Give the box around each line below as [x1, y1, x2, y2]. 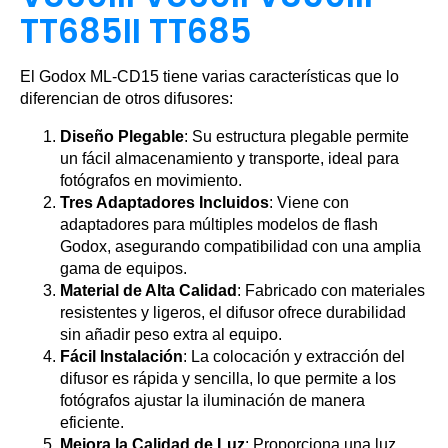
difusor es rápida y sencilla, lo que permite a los [60, 370, 396, 388]
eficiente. [60, 414, 124, 432]
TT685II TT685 [20, 8, 252, 56]
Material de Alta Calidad [60, 282, 237, 300]
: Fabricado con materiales [237, 282, 425, 300]
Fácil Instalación [60, 348, 183, 366]
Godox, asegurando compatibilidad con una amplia [60, 238, 421, 256]
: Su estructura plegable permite [184, 128, 409, 146]
